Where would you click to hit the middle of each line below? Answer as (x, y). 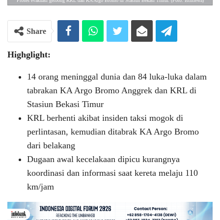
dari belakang (51, 145)
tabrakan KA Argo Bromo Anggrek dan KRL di (112, 90)
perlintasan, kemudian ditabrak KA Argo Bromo (113, 131)
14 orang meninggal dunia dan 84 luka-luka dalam (117, 76)
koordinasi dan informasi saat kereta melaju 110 (112, 173)
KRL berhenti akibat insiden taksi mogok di (105, 118)
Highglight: (29, 54)
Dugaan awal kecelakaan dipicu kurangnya (103, 159)
